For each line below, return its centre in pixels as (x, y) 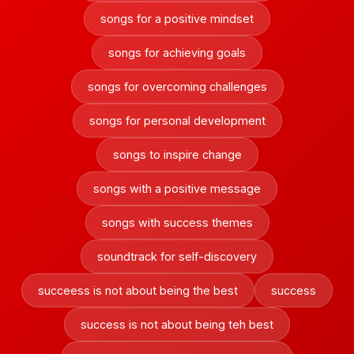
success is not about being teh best (177, 324)
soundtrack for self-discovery (177, 256)
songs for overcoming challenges (177, 87)
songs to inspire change (177, 154)
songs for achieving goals (177, 53)
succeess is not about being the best (138, 290)
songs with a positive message (177, 188)
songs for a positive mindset (177, 19)
